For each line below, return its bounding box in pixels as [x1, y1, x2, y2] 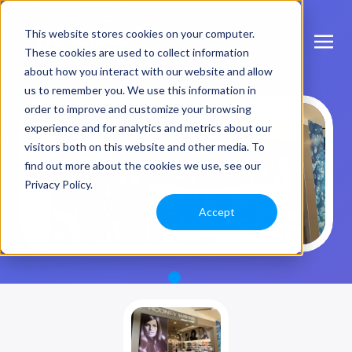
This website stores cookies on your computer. [24, 26, 255, 40]
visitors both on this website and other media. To [24, 139, 265, 153]
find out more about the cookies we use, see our [24, 158, 261, 172]
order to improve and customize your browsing [24, 101, 251, 115]
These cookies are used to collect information [24, 45, 249, 59]
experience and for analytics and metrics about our [24, 120, 272, 134]
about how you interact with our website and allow [24, 64, 273, 78]
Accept [199, 204, 236, 218]
